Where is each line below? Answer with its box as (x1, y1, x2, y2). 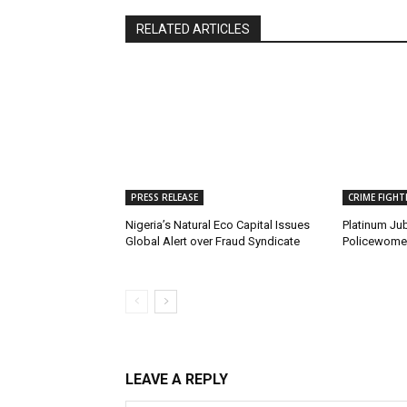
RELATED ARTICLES (136, 22, 250, 37)
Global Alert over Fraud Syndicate (125, 234, 300, 249)
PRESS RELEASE (131, 191, 198, 204)
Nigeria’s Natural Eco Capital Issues (125, 218, 310, 233)
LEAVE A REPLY (125, 371, 228, 389)
